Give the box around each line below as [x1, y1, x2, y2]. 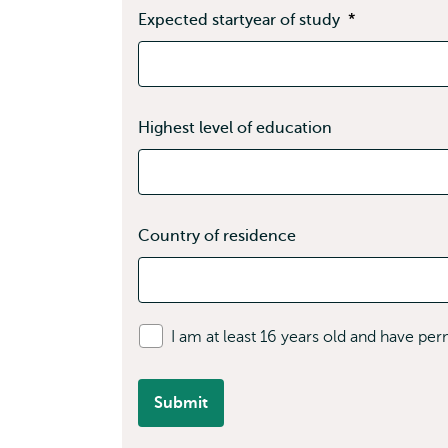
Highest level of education [138, 119, 332, 137]
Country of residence [138, 227, 296, 245]
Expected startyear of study [138, 11, 344, 29]
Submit [154, 394, 208, 412]
